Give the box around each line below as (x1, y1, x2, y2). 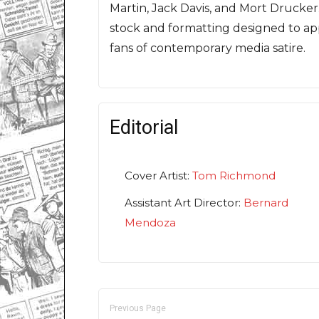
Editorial (110, 116, 178, 140)
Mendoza (125, 216, 176, 230)
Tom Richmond (192, 169, 276, 183)
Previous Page (110, 303, 166, 314)
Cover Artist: (125, 169, 192, 183)
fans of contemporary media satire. (110, 41, 305, 56)
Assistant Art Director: (125, 196, 244, 210)
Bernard (244, 196, 288, 210)
